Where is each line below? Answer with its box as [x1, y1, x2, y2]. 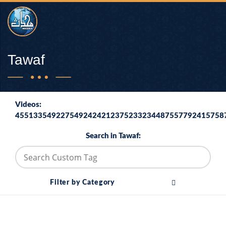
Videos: [15, 101, 41, 108]
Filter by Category [50, 179, 116, 186]
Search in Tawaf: [85, 132, 141, 140]
